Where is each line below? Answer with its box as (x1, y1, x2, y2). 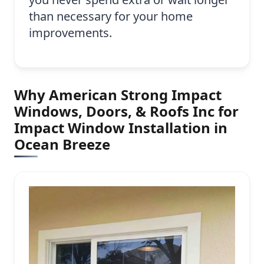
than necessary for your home (29, 8, 193, 25)
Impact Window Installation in (14, 118, 227, 138)
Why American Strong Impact (14, 85, 222, 105)
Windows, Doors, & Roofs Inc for (14, 101, 239, 121)
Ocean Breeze (14, 134, 110, 154)
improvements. (29, 25, 112, 41)
